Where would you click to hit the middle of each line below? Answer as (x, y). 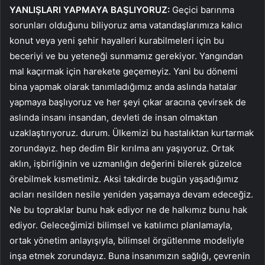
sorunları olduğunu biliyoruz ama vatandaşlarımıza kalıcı (126, 25)
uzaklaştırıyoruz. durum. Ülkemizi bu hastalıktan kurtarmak (132, 132)
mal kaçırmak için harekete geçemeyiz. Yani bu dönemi (124, 71)
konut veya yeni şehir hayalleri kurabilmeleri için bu (117, 40)
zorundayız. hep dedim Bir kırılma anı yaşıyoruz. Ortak (122, 148)
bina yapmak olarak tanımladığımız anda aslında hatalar (123, 86)
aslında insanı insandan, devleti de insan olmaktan (114, 117)
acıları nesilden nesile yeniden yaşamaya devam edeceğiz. (131, 194)
